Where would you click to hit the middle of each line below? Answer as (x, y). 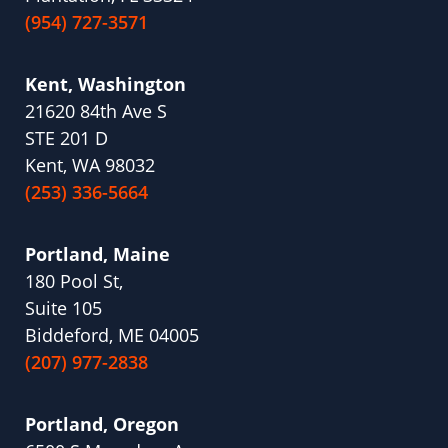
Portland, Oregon (102, 424)
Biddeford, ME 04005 (112, 335)
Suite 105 (63, 308)
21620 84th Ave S (96, 111)
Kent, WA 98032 (90, 165)
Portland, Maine (97, 254)
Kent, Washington (105, 84)
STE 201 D (66, 138)
